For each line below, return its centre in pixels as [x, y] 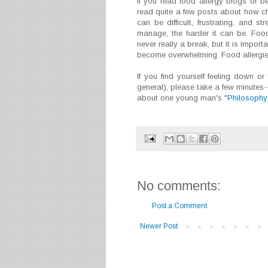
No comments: [179, 185]
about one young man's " [182, 98]
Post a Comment [179, 205]
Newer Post [159, 226]
